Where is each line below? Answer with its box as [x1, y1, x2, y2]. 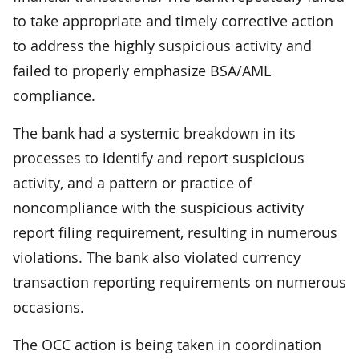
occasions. [13, 296, 84, 317]
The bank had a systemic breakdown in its [13, 123, 296, 143]
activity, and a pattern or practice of [13, 172, 252, 192]
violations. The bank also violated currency [13, 247, 301, 267]
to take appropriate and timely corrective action [13, 10, 333, 30]
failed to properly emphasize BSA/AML [13, 60, 271, 80]
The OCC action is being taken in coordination [13, 334, 321, 354]
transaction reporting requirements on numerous [13, 272, 346, 292]
